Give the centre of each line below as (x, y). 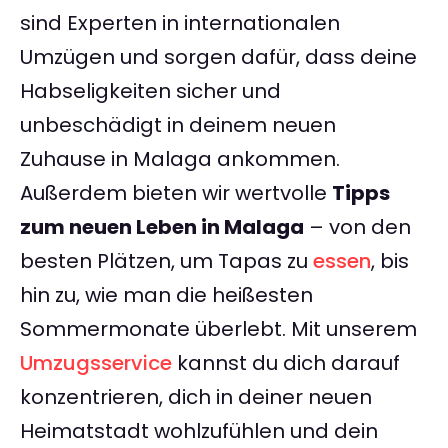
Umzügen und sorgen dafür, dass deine (218, 57)
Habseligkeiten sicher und (150, 91)
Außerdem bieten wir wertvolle (176, 193)
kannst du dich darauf (286, 363)
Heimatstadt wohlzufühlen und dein (199, 431)
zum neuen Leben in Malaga (162, 227)
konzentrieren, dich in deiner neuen (196, 397)
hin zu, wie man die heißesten (166, 295)
